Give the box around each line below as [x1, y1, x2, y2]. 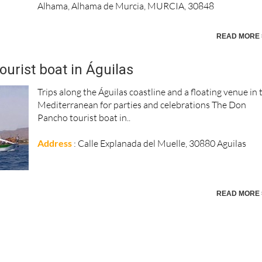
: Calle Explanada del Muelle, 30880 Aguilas [72, 137, 250, 150]
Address [37, 137, 73, 149]
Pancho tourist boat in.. [37, 112, 131, 124]
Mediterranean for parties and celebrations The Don [37, 99, 247, 111]
